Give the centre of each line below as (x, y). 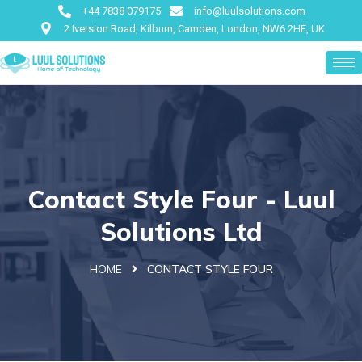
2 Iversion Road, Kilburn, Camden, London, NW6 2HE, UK (194, 28)
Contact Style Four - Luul (181, 199)
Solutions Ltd (181, 232)
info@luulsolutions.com (250, 11)
